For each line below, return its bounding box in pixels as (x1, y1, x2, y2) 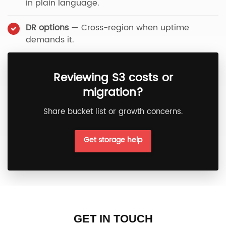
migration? (83, 83, 143, 102)
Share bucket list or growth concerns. (43, 105, 183, 118)
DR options (26, 21, 69, 34)
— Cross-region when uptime (69, 21, 189, 34)
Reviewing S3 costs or (53, 69, 173, 87)
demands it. (26, 33, 74, 46)
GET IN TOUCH (73, 212, 153, 225)
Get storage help (84, 134, 142, 146)
